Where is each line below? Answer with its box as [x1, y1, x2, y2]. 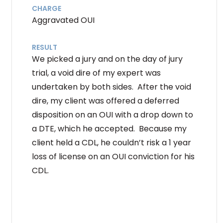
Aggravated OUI [32, 14, 95, 26]
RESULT [32, 42, 57, 52]
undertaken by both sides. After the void [32, 81, 191, 93]
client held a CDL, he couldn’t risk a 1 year [32, 136, 191, 148]
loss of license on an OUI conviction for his [32, 150, 195, 162]
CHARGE [32, 3, 61, 13]
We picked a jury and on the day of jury [32, 53, 183, 65]
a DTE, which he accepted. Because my [32, 122, 187, 134]
